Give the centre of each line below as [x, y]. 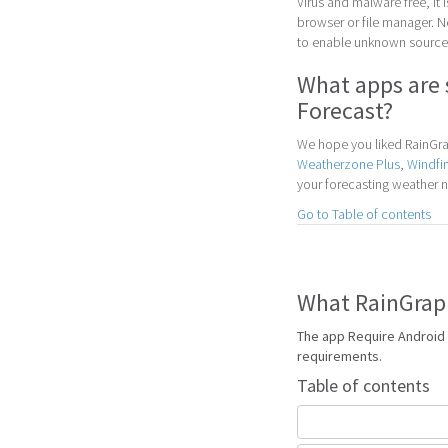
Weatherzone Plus [348, 163]
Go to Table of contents [364, 213]
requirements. [339, 355]
